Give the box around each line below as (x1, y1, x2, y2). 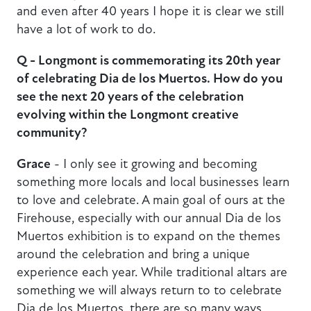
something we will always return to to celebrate (17, 282, 282, 299)
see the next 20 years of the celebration (17, 88, 244, 106)
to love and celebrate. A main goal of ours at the (17, 192, 285, 208)
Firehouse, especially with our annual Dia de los (17, 210, 281, 226)
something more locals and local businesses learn (17, 174, 289, 190)
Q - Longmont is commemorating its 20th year (17, 52, 280, 69)
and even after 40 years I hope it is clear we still (17, 2, 284, 19)
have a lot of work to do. (17, 20, 156, 37)
